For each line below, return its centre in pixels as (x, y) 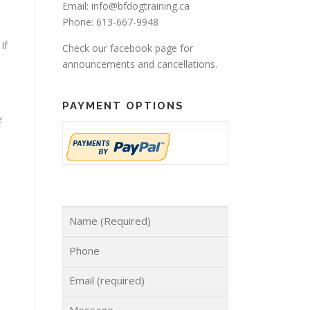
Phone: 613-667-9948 (110, 21)
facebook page (144, 48)
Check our (86, 48)
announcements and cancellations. (140, 64)
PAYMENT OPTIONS (123, 106)
